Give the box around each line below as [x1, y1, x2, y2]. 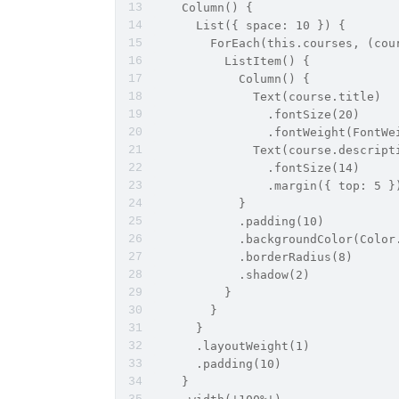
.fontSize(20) [153, 108, 360, 121]
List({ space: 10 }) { [153, 19, 346, 32]
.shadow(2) [153, 268, 310, 281]
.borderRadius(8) [153, 250, 353, 264]
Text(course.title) [153, 90, 381, 103]
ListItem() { [153, 54, 310, 68]
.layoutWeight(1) [153, 339, 310, 353]
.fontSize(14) [153, 161, 360, 175]
